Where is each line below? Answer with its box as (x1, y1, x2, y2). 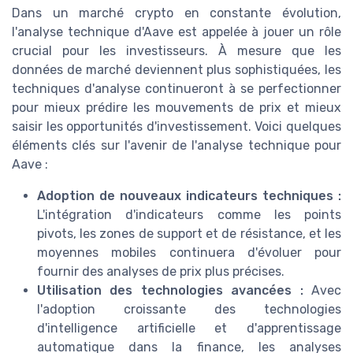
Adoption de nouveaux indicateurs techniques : (37, 188, 341, 203)
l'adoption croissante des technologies (37, 301, 341, 317)
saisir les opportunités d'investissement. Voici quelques (12, 118, 341, 134)
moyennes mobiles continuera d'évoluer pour (37, 244, 341, 260)
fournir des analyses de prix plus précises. (37, 263, 284, 279)
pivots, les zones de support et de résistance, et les (37, 225, 341, 241)
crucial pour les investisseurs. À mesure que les (12, 43, 341, 58)
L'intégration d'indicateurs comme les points (37, 206, 341, 222)
